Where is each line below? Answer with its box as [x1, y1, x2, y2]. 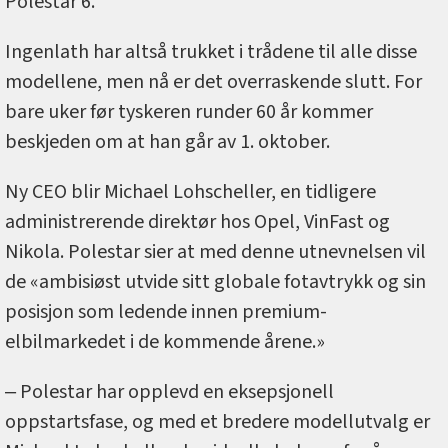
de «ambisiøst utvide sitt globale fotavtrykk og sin [5, 267, 426, 296]
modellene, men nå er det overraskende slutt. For [5, 67, 422, 96]
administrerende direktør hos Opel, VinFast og [5, 207, 390, 236]
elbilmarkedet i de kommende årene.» [5, 327, 325, 356]
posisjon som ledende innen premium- [5, 297, 327, 326]
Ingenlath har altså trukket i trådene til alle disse [5, 37, 417, 66]
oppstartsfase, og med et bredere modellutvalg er [5, 407, 430, 436]
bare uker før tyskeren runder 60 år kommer [5, 97, 373, 126]
